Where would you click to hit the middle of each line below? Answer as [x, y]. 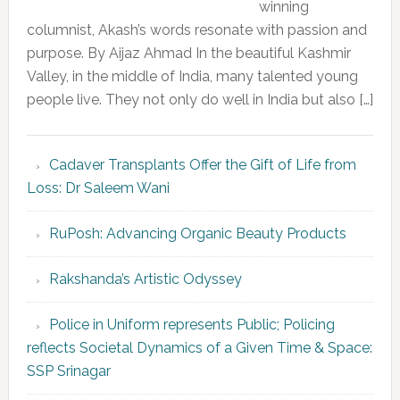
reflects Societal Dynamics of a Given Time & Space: [199, 348]
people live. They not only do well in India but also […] [200, 100]
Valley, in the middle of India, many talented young [192, 77]
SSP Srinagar [70, 371]
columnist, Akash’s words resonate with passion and [196, 30]
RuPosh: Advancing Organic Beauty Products [197, 234]
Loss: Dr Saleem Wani [98, 188]
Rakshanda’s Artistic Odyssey [145, 279]
